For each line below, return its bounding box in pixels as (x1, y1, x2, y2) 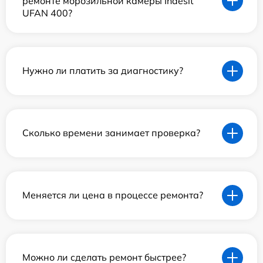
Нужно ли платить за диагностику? (22, 65, 183, 77)
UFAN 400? (22, 6, 72, 19)
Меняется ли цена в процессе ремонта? (22, 189, 203, 201)
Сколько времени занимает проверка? (22, 127, 200, 139)
